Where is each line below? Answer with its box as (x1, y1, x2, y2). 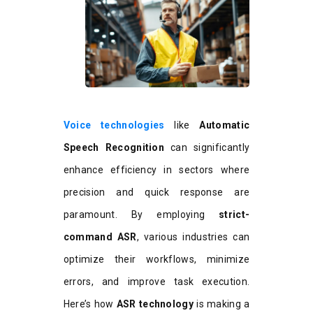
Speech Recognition (63, 141, 165, 153)
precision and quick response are (63, 186, 250, 198)
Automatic (199, 119, 250, 131)
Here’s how (63, 298, 117, 310)
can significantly (164, 141, 250, 153)
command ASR (63, 231, 137, 242)
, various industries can (136, 231, 250, 242)
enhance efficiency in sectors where (63, 163, 250, 175)
